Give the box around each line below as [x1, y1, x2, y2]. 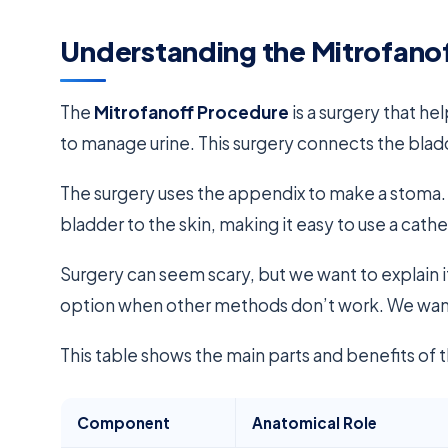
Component [77, 413, 171, 433]
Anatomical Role [252, 413, 378, 433]
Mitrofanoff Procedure [94, 101, 290, 124]
